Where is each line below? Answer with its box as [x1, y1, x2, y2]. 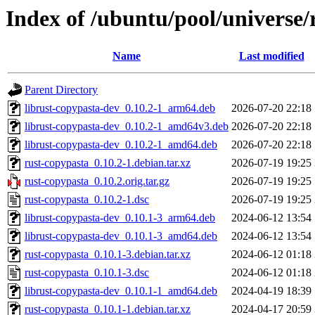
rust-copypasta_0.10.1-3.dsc [25, 266, 149, 279]
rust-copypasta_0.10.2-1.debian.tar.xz [25, 157, 191, 169]
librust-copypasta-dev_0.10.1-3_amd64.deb [25, 230, 217, 243]
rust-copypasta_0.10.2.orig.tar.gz [25, 175, 169, 188]
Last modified [238, 50, 304, 63]
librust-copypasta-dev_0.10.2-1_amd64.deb [25, 139, 217, 151]
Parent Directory [25, 84, 98, 96]
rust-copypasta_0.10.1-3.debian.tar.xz [25, 248, 191, 261]
